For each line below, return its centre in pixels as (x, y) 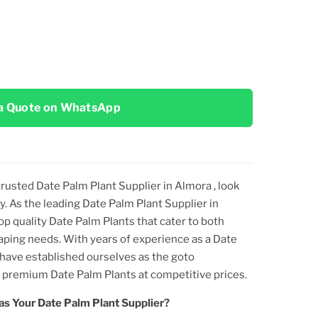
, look (226, 186)
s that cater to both (177, 221)
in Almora (188, 186)
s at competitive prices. (189, 274)
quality (31, 221)
